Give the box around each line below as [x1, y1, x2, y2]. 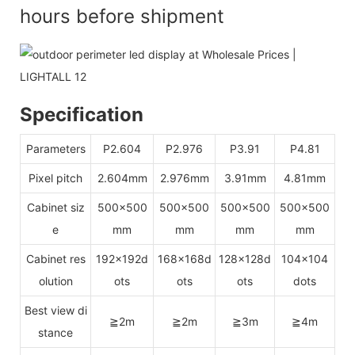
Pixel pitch [29, 170, 82, 185]
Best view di [24, 303, 87, 317]
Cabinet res [25, 251, 86, 265]
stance [38, 325, 73, 339]
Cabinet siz [26, 200, 85, 214]
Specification [20, 102, 143, 126]
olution [38, 273, 73, 288]
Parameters [25, 141, 86, 155]
